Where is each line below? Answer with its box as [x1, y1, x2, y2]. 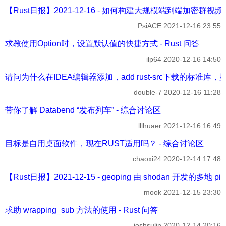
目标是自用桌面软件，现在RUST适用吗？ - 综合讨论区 [5, 139, 204, 148]
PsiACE [138, 21, 161, 30]
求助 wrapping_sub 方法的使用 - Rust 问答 [5, 205, 158, 214]
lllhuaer [138, 121, 161, 130]
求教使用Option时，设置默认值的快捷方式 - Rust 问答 [5, 39, 199, 48]
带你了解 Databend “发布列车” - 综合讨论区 [5, 105, 161, 115]
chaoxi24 [133, 154, 161, 163]
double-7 [134, 88, 162, 96]
